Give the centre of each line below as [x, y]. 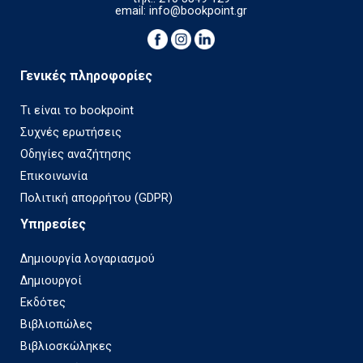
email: [132, 11]
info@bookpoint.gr [199, 11]
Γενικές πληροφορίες [86, 76]
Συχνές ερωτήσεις [71, 132]
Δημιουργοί [51, 281]
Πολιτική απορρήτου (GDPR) [96, 198]
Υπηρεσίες [53, 224]
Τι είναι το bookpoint [77, 111]
